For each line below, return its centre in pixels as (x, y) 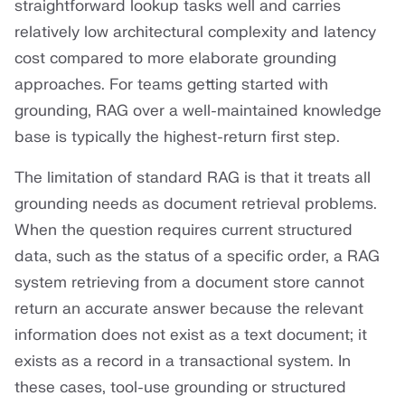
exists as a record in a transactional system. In (183, 362)
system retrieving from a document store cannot (189, 283)
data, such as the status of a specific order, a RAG (197, 257)
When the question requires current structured (184, 231)
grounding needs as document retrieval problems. (196, 204)
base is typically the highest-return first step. (177, 137)
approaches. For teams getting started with (171, 85)
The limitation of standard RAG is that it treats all (193, 178)
